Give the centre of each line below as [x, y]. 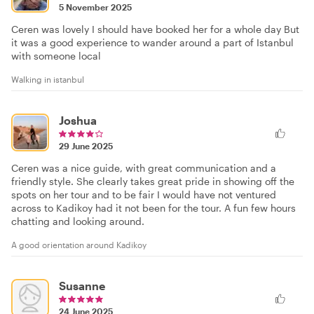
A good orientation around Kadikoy [79, 244]
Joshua [78, 120]
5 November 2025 [95, 7]
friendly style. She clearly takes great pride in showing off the [153, 181]
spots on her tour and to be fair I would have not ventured [144, 194]
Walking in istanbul [48, 79]
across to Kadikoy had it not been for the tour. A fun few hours [153, 207]
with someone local [56, 55]
